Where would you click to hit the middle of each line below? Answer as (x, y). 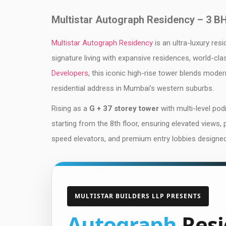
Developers (70, 73)
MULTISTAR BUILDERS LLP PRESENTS (138, 196)
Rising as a (70, 108)
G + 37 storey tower (124, 108)
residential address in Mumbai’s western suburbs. (133, 88)
